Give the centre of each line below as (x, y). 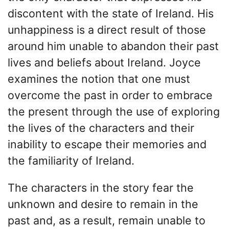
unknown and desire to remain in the (103, 204)
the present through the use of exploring (114, 111)
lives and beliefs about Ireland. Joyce (104, 62)
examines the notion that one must (99, 78)
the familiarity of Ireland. (71, 160)
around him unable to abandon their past (113, 46)
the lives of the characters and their (101, 128)
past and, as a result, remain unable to (107, 221)
